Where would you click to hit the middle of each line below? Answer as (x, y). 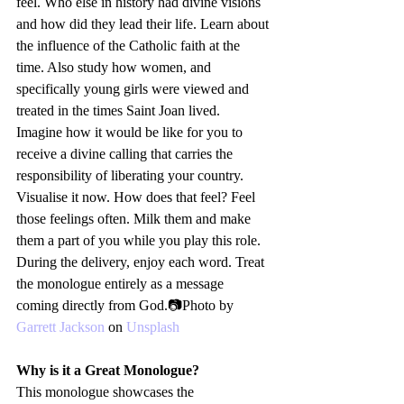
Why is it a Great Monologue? (108, 371)
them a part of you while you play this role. (138, 241)
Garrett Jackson (60, 327)
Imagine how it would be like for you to (131, 133)
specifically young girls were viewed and (134, 89)
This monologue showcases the (107, 392)
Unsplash (153, 327)
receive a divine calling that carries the (126, 154)
